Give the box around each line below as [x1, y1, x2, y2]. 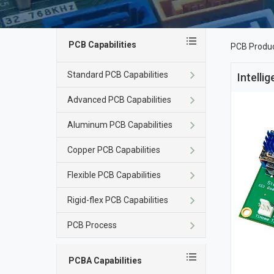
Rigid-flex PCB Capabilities [67, 195, 169, 205]
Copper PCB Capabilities [67, 145, 161, 155]
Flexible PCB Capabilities [67, 170, 161, 180]
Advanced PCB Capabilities [67, 95, 172, 105]
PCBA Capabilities [68, 256, 143, 265]
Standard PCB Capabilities [67, 70, 169, 80]
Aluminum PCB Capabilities [67, 120, 173, 130]
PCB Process [67, 220, 117, 230]
